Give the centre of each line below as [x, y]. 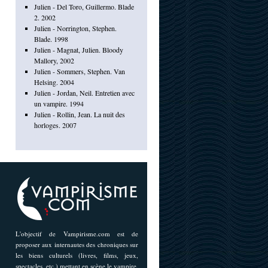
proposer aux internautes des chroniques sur [77, 244]
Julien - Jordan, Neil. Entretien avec [84, 93]
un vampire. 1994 [59, 103]
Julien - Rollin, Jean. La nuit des [79, 114]
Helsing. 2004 [54, 82]
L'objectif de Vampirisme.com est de [77, 234]
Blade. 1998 [51, 39]
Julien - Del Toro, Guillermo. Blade [84, 7]
